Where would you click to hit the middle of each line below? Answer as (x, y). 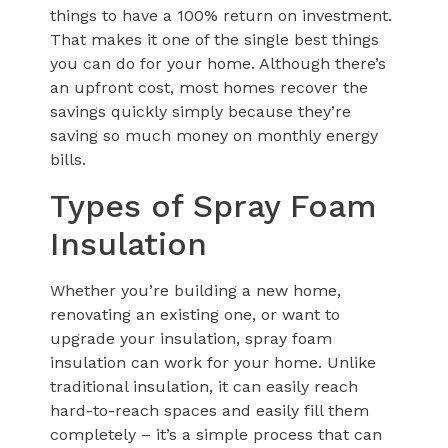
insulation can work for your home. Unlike (213, 362)
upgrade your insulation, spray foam (191, 338)
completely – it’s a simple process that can (216, 434)
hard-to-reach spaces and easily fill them (209, 410)
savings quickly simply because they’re (200, 112)
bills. (68, 160)
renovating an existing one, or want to (195, 314)
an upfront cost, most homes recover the (209, 88)
